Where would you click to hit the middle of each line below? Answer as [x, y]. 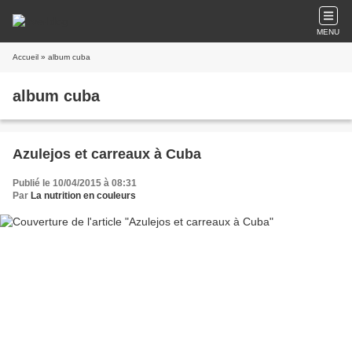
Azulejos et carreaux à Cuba [107, 154]
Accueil [26, 57]
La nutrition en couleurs [83, 196]
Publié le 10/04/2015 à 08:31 [75, 183]
